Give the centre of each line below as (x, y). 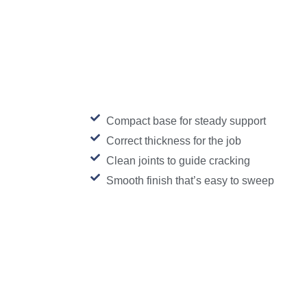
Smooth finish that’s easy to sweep (190, 181)
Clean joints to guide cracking (178, 161)
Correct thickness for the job (173, 141)
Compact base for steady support (186, 121)
